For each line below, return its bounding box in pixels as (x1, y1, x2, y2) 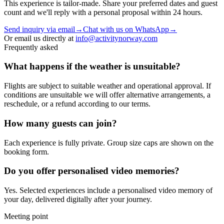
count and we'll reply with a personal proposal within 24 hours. (4, 7, 202, 16)
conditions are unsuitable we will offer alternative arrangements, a (4, 90, 210, 99)
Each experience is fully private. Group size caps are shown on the (4, 138, 213, 147)
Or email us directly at (4, 33, 73, 42)
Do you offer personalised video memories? (4, 165, 179, 176)
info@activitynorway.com (75, 33, 157, 42)
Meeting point (4, 211, 48, 220)
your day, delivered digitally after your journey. (4, 194, 152, 203)
